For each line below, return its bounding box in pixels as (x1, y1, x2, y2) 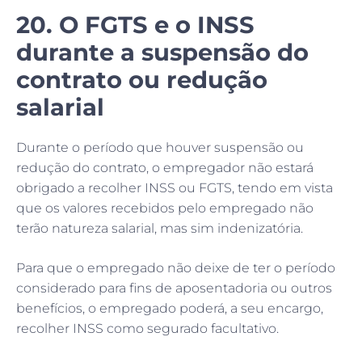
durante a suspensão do (16, 37, 309, 66)
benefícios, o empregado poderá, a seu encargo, (16, 300, 323, 316)
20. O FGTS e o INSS (16, 10, 255, 39)
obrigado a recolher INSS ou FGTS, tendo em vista (16, 179, 333, 196)
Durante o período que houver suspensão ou (16, 139, 304, 155)
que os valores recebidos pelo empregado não (16, 200, 314, 216)
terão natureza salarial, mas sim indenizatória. (16, 220, 303, 236)
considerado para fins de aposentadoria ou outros (16, 280, 332, 296)
